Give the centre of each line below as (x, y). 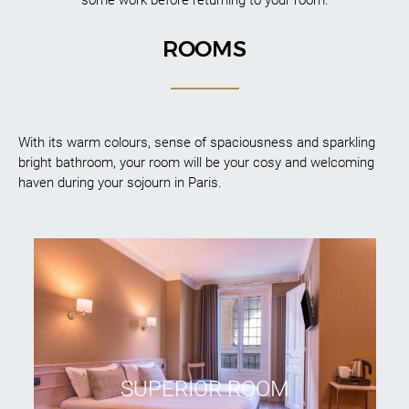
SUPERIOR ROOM (204, 389)
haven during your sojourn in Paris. (120, 182)
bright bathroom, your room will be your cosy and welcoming (196, 162)
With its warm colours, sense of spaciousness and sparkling (197, 142)
